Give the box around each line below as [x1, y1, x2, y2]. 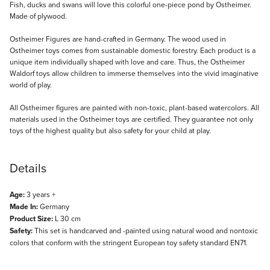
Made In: [10, 201, 38, 212]
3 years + [25, 189, 55, 199]
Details [10, 159, 46, 177]
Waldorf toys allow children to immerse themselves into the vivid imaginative [10, 67, 259, 78]
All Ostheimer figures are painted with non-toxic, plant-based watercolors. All [10, 102, 259, 113]
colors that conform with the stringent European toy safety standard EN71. [10, 237, 248, 248]
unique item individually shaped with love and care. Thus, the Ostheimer [10, 56, 245, 67]
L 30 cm [53, 213, 81, 224]
